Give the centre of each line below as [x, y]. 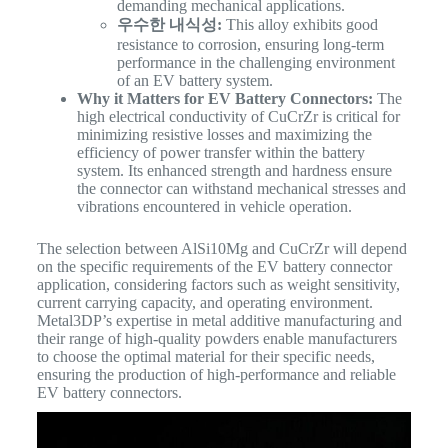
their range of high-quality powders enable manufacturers [216, 339]
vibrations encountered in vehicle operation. [214, 207]
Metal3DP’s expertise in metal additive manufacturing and [219, 321]
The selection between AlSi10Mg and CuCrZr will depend [221, 249]
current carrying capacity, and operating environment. [204, 303]
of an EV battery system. [198, 81]
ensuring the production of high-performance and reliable [216, 375]
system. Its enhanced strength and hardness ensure [234, 171]
